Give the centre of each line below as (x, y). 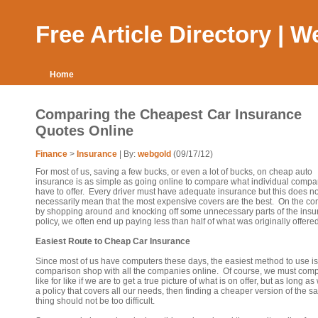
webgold (154, 154)
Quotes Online (84, 131)
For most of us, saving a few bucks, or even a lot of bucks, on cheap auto (174, 172)
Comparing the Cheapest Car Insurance (169, 114)
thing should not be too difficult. (95, 301)
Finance (51, 154)
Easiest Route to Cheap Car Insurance (113, 241)
